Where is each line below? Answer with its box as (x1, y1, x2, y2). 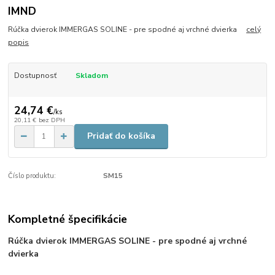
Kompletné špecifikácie (8, 212, 128, 227)
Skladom (75, 71, 108, 81)
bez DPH (38, 115, 65, 125)
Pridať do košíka (87, 130, 155, 142)
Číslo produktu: (8, 171, 56, 180)
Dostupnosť (14, 71, 56, 81)
